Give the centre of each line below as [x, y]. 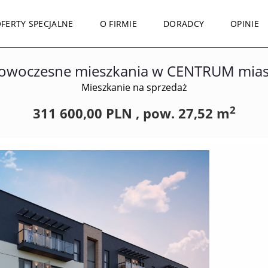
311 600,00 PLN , [88, 113]
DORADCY [184, 24]
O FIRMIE [118, 24]
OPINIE [245, 24]
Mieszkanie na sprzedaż [134, 87]
